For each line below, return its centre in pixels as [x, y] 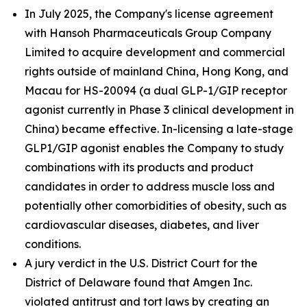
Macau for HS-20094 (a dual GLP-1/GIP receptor [156, 90]
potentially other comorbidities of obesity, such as [156, 206]
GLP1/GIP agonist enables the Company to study [154, 148]
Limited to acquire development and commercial [155, 52]
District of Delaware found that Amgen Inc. [138, 282]
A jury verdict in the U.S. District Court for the [141, 263]
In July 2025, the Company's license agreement [149, 14]
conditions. [53, 244]
